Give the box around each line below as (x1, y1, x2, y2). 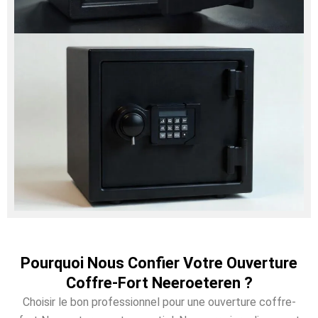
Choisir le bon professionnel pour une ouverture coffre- (22, 295, 296, 309)
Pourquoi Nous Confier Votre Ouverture (21, 253, 297, 272)
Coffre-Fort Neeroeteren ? (65, 273, 253, 292)
